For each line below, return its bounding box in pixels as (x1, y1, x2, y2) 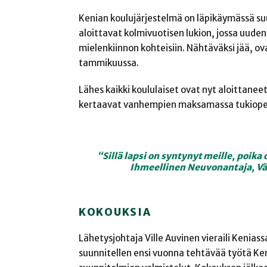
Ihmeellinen (130, 161, 188, 173)
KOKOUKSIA (79, 206, 151, 219)
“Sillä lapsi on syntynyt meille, (97, 150, 237, 162)
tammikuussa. (79, 57, 139, 69)
